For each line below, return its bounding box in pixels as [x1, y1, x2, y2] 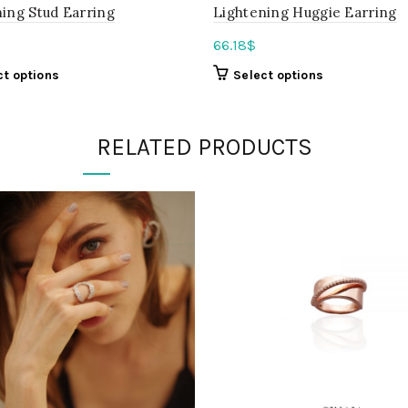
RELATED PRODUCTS [96, 133, 312, 161]
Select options [233, 67, 324, 83]
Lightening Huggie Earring [213, 4, 397, 21]
